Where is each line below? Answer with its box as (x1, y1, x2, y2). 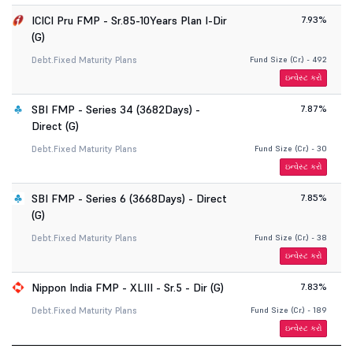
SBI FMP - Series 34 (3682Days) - (32, 102, 200, 117)
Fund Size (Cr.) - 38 (255, 232, 328, 243)
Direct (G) (32, 119, 79, 133)
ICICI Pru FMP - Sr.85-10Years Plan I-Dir (32, 13, 227, 28)
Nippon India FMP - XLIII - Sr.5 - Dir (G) (32, 281, 224, 295)
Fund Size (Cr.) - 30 (255, 143, 328, 154)
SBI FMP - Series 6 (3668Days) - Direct (32, 191, 227, 206)
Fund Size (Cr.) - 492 (250, 54, 328, 65)
